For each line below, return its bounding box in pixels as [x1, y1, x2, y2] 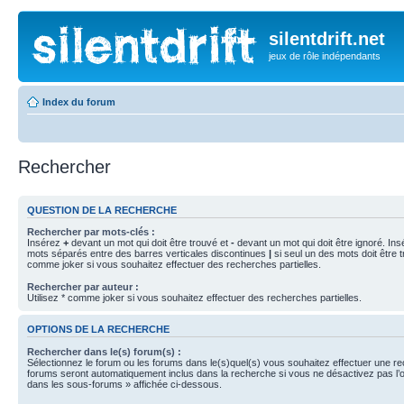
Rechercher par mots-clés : [27, 226, 155, 237]
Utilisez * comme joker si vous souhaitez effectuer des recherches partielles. [27, 292, 362, 303]
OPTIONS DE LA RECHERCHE [27, 324, 170, 335]
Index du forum [42, 96, 115, 107]
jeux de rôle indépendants [269, 50, 381, 61]
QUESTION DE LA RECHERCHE [27, 204, 177, 216]
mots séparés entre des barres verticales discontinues [27, 248, 269, 259]
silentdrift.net [269, 29, 385, 49]
